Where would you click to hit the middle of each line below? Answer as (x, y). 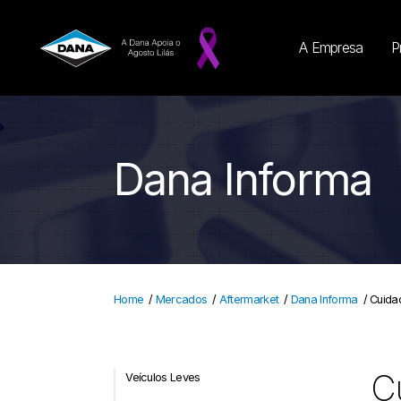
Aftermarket (249, 300)
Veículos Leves (163, 377)
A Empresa (331, 47)
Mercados (181, 300)
